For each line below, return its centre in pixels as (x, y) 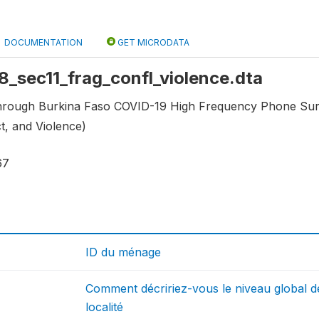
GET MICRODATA (152, 42)
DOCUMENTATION (43, 42)
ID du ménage (124, 252)
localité (105, 307)
